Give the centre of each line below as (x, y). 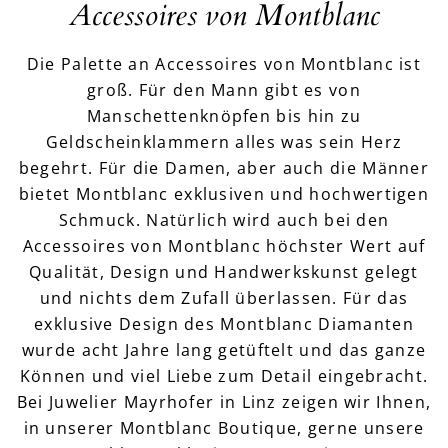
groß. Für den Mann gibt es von (223, 90)
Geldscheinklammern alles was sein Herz (224, 142)
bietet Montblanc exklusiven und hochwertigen (224, 194)
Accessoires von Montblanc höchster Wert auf (224, 246)
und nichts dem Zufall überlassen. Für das (224, 298)
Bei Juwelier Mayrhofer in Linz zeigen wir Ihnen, (224, 402)
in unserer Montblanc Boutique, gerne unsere (224, 428)
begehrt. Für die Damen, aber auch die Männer (224, 168)
